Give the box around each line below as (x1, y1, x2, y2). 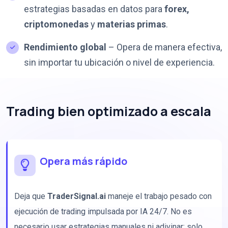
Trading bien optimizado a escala (6, 102, 211, 121)
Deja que (14, 191, 47, 202)
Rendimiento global (24, 42, 106, 53)
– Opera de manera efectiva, (106, 42, 222, 53)
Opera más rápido (40, 154, 127, 168)
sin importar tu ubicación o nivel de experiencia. (24, 57, 215, 68)
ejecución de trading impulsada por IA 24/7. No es (14, 207, 192, 217)
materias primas (97, 19, 166, 30)
